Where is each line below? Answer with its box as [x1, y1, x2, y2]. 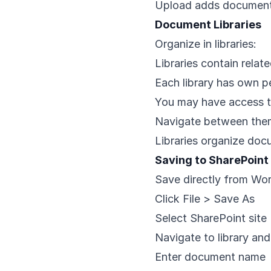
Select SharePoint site [155, 212, 267, 224]
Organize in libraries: [155, 38, 256, 50]
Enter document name [155, 250, 266, 263]
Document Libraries [155, 18, 261, 31]
